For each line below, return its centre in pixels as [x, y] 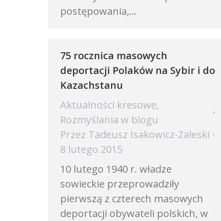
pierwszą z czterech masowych [132, 199]
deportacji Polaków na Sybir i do [138, 70]
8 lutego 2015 [91, 149]
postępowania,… [98, 11]
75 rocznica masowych [114, 55]
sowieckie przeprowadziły [120, 184]
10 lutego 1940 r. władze [116, 169]
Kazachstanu [92, 85]
